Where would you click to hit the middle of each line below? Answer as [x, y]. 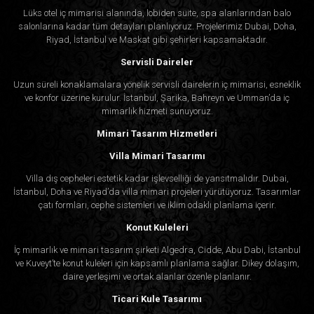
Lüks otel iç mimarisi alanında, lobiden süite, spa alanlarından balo [157, 13]
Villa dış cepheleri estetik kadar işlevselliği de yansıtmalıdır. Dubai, [157, 178]
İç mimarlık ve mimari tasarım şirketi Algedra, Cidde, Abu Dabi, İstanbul [157, 250]
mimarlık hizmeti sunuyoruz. [157, 111]
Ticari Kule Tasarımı [157, 299]
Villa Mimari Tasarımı [157, 156]
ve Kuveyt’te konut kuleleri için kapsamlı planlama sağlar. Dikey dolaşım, [157, 263]
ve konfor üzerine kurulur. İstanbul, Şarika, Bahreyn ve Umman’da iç [157, 97]
